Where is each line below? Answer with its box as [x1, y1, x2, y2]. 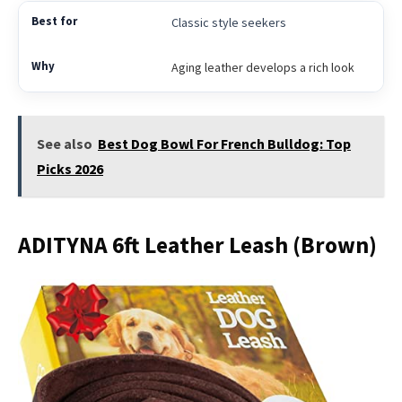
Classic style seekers [170, 13, 286, 31]
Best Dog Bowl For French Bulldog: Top [98, 135, 351, 153]
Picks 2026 [37, 160, 103, 179]
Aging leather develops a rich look [170, 58, 354, 75]
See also [37, 135, 92, 153]
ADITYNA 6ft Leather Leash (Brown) [18, 230, 377, 259]
